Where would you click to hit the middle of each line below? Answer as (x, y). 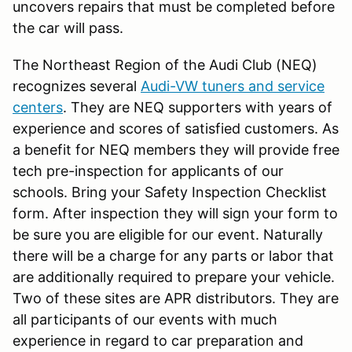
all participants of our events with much (145, 319)
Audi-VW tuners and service (233, 86)
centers (38, 107)
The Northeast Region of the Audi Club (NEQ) (165, 64)
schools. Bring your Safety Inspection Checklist (170, 192)
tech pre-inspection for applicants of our (148, 170)
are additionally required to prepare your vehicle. (174, 277)
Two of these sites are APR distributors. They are (176, 298)
